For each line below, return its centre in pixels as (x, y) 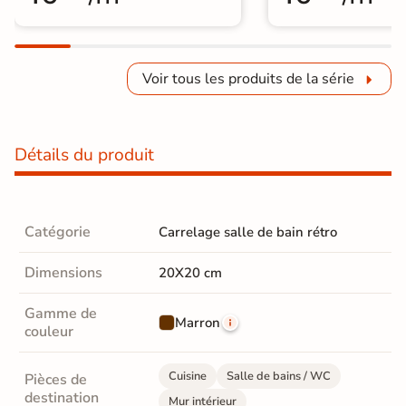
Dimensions (63, 272)
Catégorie (58, 232)
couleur (49, 331)
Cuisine (188, 376)
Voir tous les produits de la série (248, 78)
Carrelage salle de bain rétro (248, 232)
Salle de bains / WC (279, 376)
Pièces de (56, 379)
